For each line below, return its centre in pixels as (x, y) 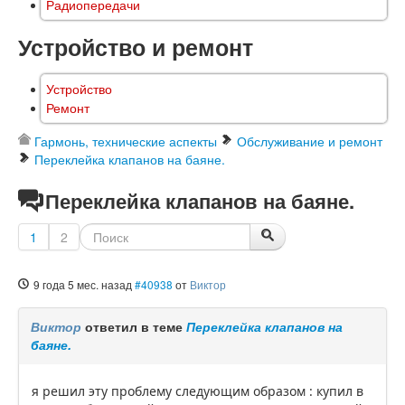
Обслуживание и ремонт (310, 141)
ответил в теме (136, 327)
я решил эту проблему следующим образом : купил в (198, 391)
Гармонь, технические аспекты (126, 141)
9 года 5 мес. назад (83, 285)
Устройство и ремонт (136, 47)
